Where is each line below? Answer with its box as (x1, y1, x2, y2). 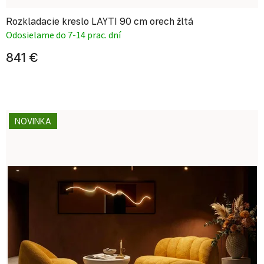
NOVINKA (15, 116, 51, 126)
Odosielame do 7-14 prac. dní (6, 29, 121, 42)
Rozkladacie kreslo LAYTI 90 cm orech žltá (6, 15, 193, 27)
